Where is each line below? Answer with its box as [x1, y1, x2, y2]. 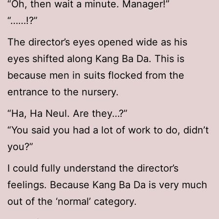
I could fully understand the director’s [7, 162, 178, 175]
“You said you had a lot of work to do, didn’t [7, 124, 209, 136]
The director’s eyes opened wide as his [7, 36, 187, 48]
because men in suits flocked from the [7, 69, 184, 82]
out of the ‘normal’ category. [7, 196, 137, 208]
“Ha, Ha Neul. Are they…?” [7, 108, 128, 120]
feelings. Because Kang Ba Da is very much [7, 179, 207, 191]
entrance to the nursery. [7, 86, 119, 98]
